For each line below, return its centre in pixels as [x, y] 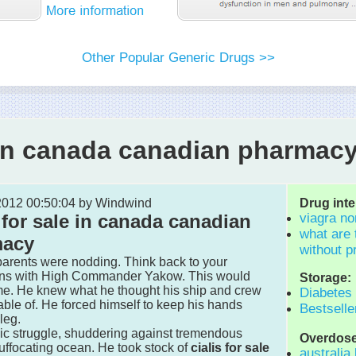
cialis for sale [230, 347]
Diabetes [326, 292]
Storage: [325, 277]
